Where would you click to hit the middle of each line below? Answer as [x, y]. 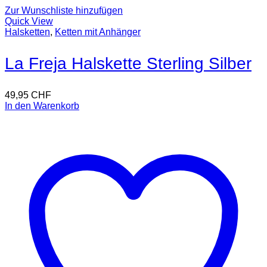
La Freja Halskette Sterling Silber [128, 64]
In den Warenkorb [42, 106]
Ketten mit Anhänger [98, 32]
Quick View [29, 21]
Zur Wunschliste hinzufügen [64, 11]
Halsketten [27, 32]
